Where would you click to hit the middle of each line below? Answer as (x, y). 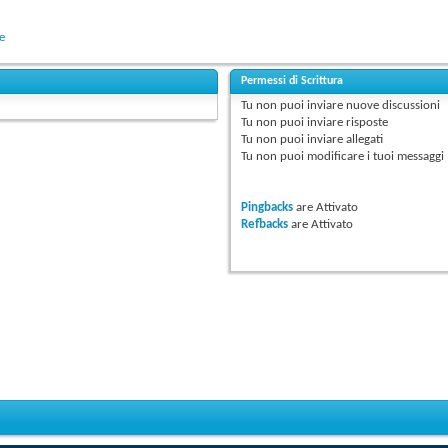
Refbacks (265, 225)
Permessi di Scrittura (292, 81)
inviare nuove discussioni (372, 106)
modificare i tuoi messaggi (374, 157)
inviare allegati (344, 140)
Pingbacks (267, 208)
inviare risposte (346, 123)
